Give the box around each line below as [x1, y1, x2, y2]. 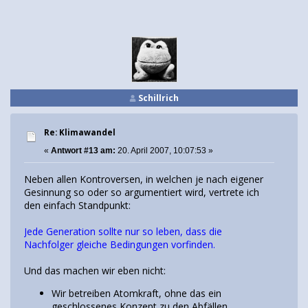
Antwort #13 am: [51, 146, 115, 156]
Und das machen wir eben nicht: [24, 264, 166, 278]
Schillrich [138, 92, 179, 104]
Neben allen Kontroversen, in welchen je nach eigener [24, 173, 263, 186]
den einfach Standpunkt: [24, 199, 131, 212]
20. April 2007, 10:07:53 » [115, 146, 213, 156]
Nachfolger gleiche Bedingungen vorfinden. [24, 238, 215, 252]
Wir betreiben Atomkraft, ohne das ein [52, 287, 221, 300]
